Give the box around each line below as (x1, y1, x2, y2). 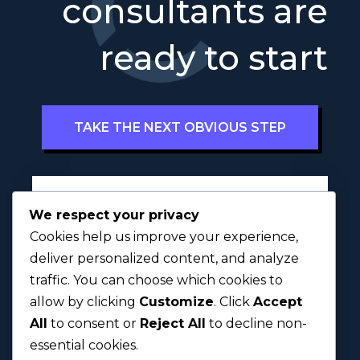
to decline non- (206, 315, 307, 331)
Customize (139, 293, 214, 309)
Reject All (140, 315, 206, 331)
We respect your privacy (29, 207, 199, 223)
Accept (253, 293, 302, 309)
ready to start (100, 36, 328, 79)
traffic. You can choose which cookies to (30, 272, 283, 288)
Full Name (137, 194, 217, 213)
